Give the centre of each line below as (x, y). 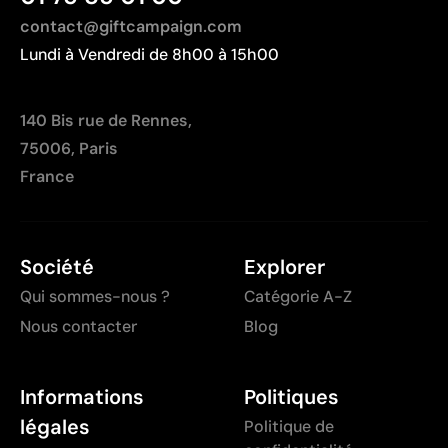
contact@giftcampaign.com (131, 26)
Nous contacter (78, 326)
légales (55, 426)
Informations (82, 396)
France (47, 176)
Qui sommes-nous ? (95, 296)
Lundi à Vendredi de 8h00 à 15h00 (149, 54)
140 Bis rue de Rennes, (106, 120)
